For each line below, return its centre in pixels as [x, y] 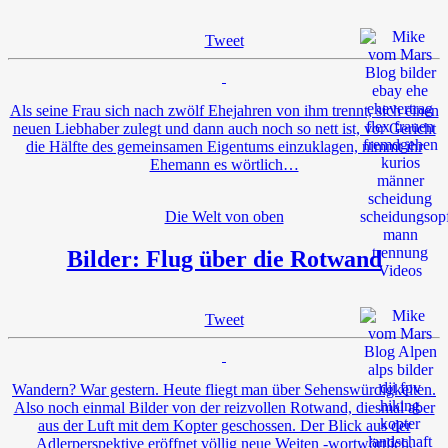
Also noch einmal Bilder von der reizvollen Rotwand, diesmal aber [224, 407]
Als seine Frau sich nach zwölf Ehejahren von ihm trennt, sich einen [224, 110]
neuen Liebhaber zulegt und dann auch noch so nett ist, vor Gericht [224, 128]
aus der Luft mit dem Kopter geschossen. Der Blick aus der [224, 425]
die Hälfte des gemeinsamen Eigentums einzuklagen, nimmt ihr [224, 146]
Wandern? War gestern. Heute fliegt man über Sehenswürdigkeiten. [224, 389]
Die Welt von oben [224, 216]
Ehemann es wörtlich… [224, 164]
